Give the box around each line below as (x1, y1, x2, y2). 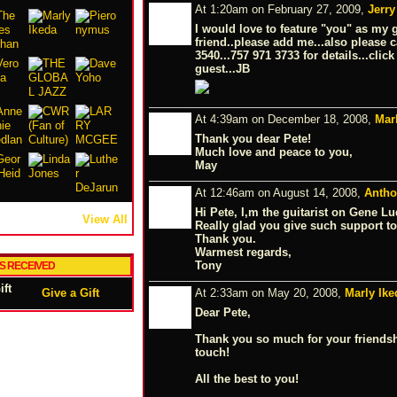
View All (82, 212, 128, 226)
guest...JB (195, 61, 250, 75)
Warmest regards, (195, 245, 292, 259)
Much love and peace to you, (195, 144, 353, 159)
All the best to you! (195, 371, 299, 385)
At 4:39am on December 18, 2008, (195, 112, 375, 126)
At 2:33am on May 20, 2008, (195, 285, 345, 300)
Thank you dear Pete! (195, 131, 311, 145)
